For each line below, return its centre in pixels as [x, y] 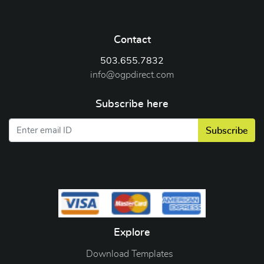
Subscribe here [132, 104]
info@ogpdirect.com [132, 75]
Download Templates [130, 254]
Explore [132, 232]
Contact [132, 40]
